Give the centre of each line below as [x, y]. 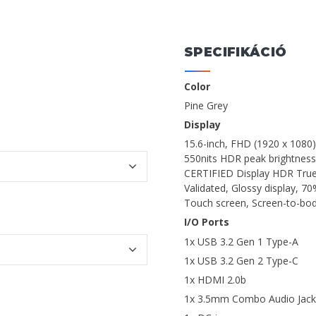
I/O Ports [207, 222]
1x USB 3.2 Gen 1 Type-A [241, 241]
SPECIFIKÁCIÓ [236, 52]
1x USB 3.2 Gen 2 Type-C [241, 260]
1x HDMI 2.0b [215, 279]
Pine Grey [206, 105]
